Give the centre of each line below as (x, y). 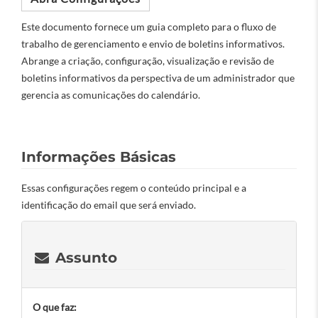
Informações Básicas (99, 157)
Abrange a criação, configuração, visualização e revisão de (148, 61)
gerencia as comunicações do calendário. (111, 95)
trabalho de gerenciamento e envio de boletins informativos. (153, 44)
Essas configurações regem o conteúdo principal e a (134, 188)
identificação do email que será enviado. (109, 205)
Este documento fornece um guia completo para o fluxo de (149, 27)
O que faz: (55, 307)
